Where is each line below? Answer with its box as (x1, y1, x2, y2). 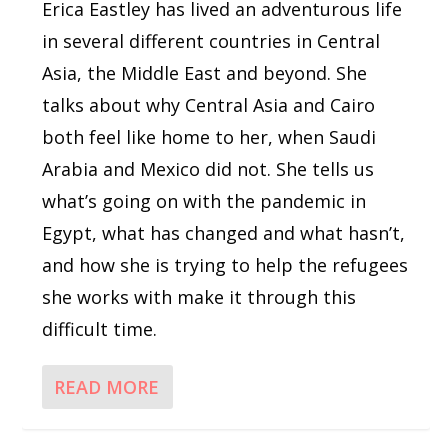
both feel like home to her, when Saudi (42, 124, 377, 149)
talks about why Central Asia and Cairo (42, 92, 376, 117)
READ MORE (54, 374, 160, 399)
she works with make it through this (42, 284, 357, 309)
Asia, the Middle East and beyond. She (42, 60, 368, 85)
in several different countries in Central (42, 28, 381, 53)
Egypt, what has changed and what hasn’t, (42, 220, 406, 245)
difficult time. (42, 316, 158, 341)
